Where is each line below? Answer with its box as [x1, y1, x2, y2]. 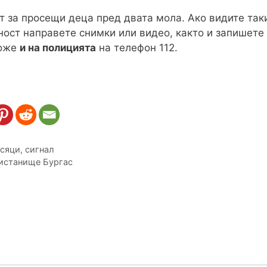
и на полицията [20, 42, 96, 54]
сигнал [24, 144, 54, 154]
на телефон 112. [96, 42, 178, 54]
